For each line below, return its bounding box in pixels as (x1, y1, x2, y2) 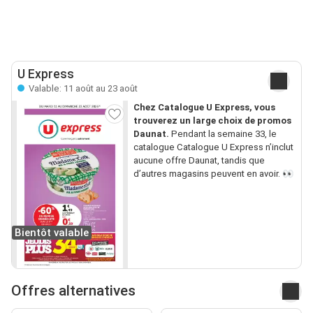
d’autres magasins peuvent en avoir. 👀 (133, 168, 293, 179)
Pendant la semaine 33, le (168, 128, 277, 139)
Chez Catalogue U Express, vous (133, 101, 275, 112)
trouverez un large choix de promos (133, 115, 291, 126)
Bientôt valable (15, 226, 89, 239)
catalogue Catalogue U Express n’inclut (133, 141, 293, 152)
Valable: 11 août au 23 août (27, 82, 138, 94)
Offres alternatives (11, 282, 136, 300)
